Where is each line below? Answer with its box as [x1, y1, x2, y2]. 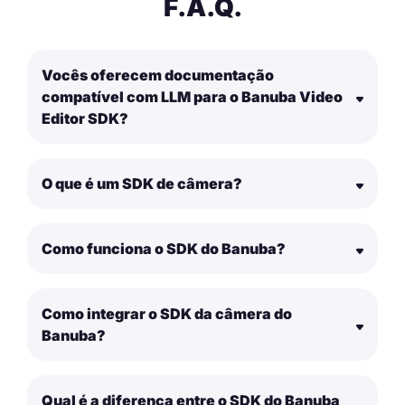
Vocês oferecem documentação [42, 65, 274, 84]
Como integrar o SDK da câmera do [42, 304, 292, 323]
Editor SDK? [42, 108, 128, 127]
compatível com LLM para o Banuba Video [42, 87, 343, 106]
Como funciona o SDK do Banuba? [42, 239, 286, 258]
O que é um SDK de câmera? [42, 174, 242, 193]
